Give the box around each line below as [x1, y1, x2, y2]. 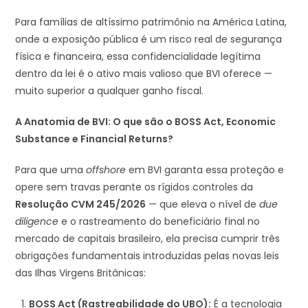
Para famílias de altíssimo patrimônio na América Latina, [15, 14, 287, 29]
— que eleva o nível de [146, 197, 260, 211]
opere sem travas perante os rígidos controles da [15, 179, 254, 194]
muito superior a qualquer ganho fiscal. [15, 83, 204, 98]
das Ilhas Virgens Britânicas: [15, 265, 146, 280]
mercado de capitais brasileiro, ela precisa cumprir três [15, 231, 280, 245]
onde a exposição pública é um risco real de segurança [15, 32, 283, 46]
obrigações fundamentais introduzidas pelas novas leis [15, 248, 280, 263]
